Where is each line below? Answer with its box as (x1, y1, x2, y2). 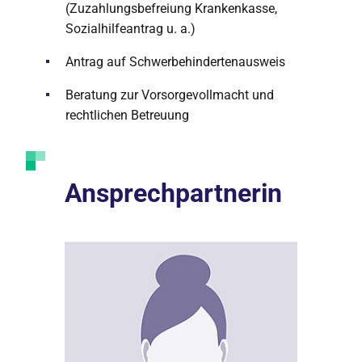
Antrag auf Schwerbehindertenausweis (65, 54, 285, 69)
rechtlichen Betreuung (65, 107, 189, 123)
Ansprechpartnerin (65, 178, 282, 208)
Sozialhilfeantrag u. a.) (65, 21, 196, 36)
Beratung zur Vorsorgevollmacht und (65, 87, 274, 103)
